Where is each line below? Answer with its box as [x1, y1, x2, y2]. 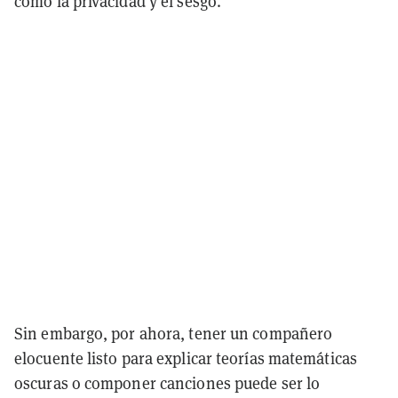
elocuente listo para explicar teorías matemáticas [14, 347, 357, 369]
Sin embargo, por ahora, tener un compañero [14, 322, 333, 344]
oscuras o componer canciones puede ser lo [14, 372, 321, 394]
